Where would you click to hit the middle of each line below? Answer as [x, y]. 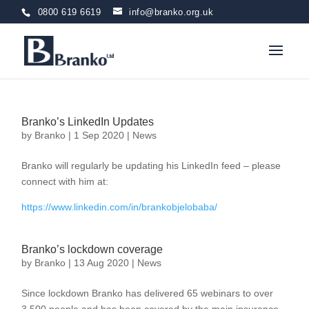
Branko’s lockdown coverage [92, 249]
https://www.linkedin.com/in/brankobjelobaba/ [120, 207]
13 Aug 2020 [102, 263]
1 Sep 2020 [99, 135]
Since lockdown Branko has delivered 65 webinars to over [148, 293]
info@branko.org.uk [171, 12]
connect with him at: [65, 181]
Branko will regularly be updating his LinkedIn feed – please [151, 166]
